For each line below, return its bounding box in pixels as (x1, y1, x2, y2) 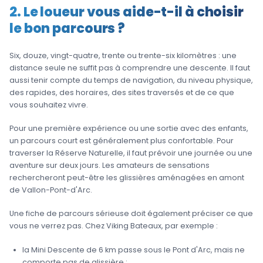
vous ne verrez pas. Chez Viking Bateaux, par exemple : (9, 221, 218, 231)
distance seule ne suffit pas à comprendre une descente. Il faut (9, 62, 250, 73)
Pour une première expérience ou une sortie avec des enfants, (9, 123, 248, 134)
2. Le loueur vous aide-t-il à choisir (9, 2, 244, 22)
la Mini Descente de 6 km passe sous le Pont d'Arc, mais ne (22, 244, 245, 255)
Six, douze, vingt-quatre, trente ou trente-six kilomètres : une (9, 50, 237, 60)
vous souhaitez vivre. (9, 99, 88, 110)
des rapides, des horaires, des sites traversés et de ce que (9, 87, 234, 97)
